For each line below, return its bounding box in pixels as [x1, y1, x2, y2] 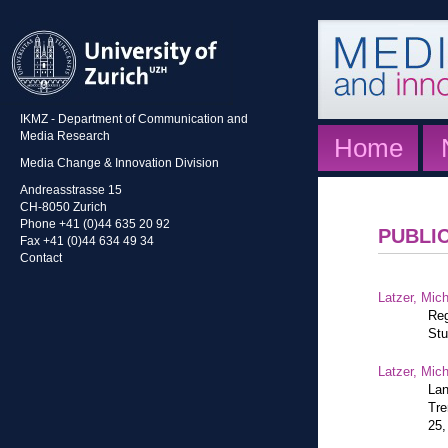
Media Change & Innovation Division [20, 156, 219, 169]
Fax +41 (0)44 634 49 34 [20, 234, 154, 247]
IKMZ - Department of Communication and [20, 112, 248, 125]
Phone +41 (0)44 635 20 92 [20, 217, 170, 230]
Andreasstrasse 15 [20, 183, 122, 196]
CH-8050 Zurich [20, 200, 107, 213]
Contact [20, 251, 62, 264]
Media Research [20, 129, 110, 142]
